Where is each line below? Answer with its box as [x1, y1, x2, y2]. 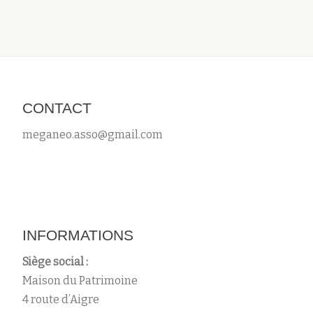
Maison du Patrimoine [22, 274, 138, 287]
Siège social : [22, 255, 88, 268]
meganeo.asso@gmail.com [22, 128, 163, 141]
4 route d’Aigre [22, 293, 99, 306]
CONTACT [22, 100, 92, 116]
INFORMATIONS [22, 227, 133, 243]
